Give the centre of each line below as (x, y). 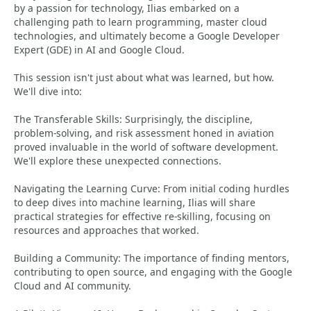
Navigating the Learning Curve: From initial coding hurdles (152, 188)
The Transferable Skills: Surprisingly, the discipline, (133, 119)
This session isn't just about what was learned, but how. (144, 77)
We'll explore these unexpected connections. (118, 161)
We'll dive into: (48, 91)
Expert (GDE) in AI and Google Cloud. (99, 50)
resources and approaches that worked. (107, 230)
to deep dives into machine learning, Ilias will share (135, 202)
